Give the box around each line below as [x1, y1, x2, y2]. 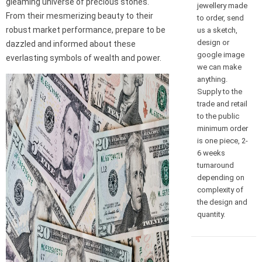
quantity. [196, 209, 225, 219]
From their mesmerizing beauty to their [6, 11, 153, 21]
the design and [196, 197, 247, 206]
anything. [196, 74, 227, 84]
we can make [196, 62, 242, 71]
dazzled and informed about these [6, 39, 136, 49]
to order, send [196, 13, 244, 22]
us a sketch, [196, 25, 237, 35]
